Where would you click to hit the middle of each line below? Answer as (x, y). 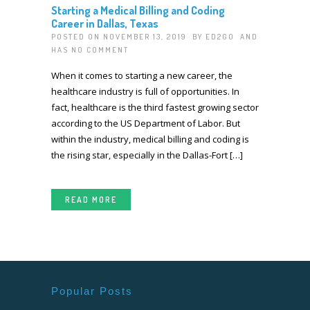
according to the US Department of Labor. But (146, 124)
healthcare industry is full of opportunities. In (145, 92)
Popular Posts (92, 291)
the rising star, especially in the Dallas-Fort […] (147, 155)
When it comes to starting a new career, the (142, 76)
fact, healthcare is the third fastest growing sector (155, 108)
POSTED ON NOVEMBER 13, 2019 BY (128, 36)
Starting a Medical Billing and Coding (138, 10)
